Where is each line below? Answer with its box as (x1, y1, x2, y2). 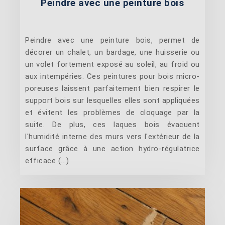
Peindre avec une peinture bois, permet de (25, 35, 200, 45)
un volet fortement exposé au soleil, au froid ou (25, 59, 200, 69)
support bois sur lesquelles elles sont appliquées (25, 95, 200, 105)
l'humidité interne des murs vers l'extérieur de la (25, 132, 200, 141)
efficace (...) (25, 156, 69, 165)
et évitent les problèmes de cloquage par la (25, 107, 200, 117)
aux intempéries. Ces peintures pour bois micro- (25, 71, 200, 81)
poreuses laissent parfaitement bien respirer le (25, 83, 200, 93)
